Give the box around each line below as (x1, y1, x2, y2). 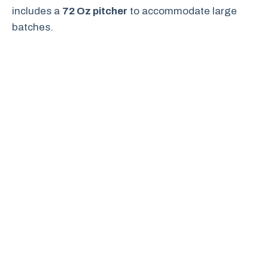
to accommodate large (127, 5, 237, 17)
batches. (12, 21, 53, 33)
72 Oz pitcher (62, 5, 127, 17)
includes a (12, 5, 62, 17)
